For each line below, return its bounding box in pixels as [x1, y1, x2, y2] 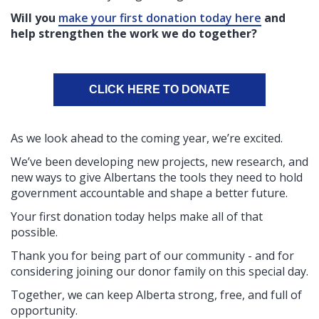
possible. [11, 224, 58, 240]
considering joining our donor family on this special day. [11, 263, 308, 279]
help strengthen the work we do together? [11, 25, 257, 41]
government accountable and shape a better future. [11, 184, 288, 201]
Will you [11, 9, 58, 26]
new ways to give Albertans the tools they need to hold [11, 169, 303, 185]
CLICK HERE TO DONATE [89, 83, 230, 95]
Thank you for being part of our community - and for [11, 247, 294, 263]
